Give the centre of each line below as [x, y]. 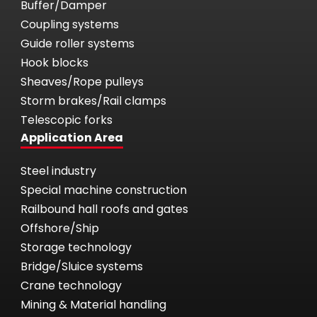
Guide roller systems [77, 43]
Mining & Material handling [93, 304]
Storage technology [76, 247]
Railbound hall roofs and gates [104, 209]
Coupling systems [69, 24]
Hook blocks [54, 62]
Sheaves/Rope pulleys [82, 81]
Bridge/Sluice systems [81, 266]
